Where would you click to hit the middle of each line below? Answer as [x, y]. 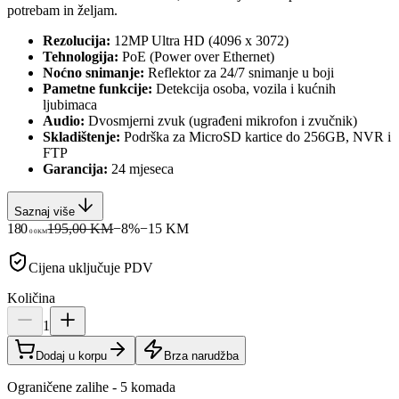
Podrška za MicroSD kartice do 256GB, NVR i [256, 136]
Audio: [64, 120]
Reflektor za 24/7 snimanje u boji [239, 72]
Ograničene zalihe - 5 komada [91, 387]
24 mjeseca [141, 168]
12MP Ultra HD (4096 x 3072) [199, 40]
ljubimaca [70, 104]
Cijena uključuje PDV [91, 267]
